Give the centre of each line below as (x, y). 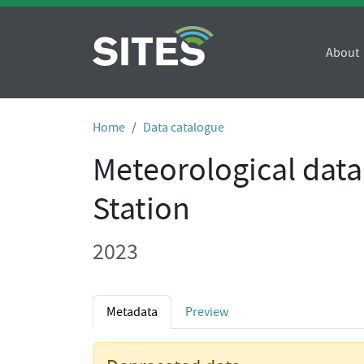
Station (141, 209)
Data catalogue (184, 128)
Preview (207, 312)
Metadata (132, 312)
